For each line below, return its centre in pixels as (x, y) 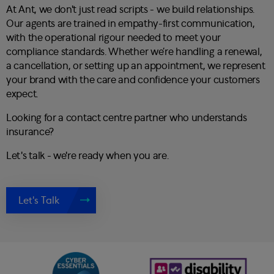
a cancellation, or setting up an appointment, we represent (136, 65)
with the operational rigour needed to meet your (113, 37)
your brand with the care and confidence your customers (133, 80)
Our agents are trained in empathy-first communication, (131, 23)
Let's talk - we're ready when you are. (87, 155)
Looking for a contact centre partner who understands (127, 117)
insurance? (30, 131)
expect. (22, 94)
